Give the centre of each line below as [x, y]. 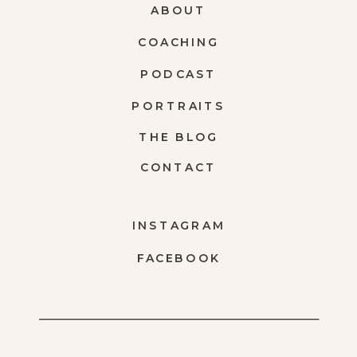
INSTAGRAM [178, 226]
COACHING [178, 43]
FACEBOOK [178, 258]
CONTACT [178, 168]
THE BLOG [178, 137]
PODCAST [178, 74]
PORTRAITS [178, 106]
